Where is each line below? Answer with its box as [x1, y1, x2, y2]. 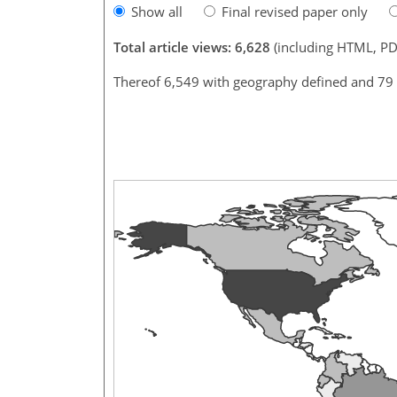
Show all [131, 2, 183, 20]
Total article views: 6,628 [113, 37, 270, 56]
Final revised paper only [222, 2, 368, 20]
